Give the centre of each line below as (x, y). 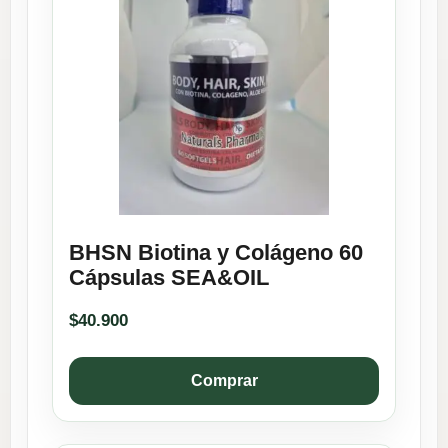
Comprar (224, 381)
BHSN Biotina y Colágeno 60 (216, 252)
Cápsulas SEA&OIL (169, 277)
